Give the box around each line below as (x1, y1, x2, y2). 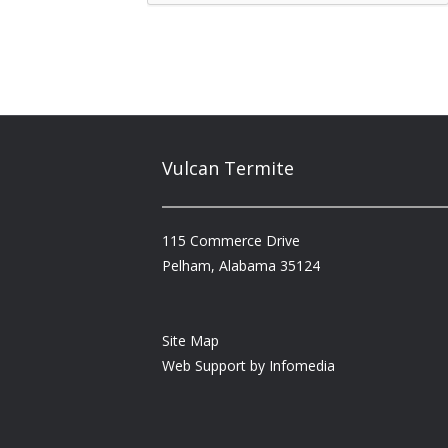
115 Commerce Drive (162, 231, 300, 250)
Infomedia (269, 356, 335, 375)
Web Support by (162, 356, 269, 375)
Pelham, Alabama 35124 (162, 256, 320, 275)
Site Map (162, 331, 219, 350)
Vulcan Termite (162, 156, 294, 180)
